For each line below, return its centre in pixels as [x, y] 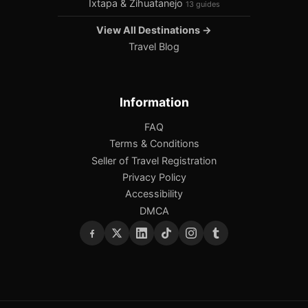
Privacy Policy [154, 177]
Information [154, 102]
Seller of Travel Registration [154, 160]
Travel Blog [154, 47]
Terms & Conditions [154, 144]
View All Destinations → [154, 30]
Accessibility [154, 194]
